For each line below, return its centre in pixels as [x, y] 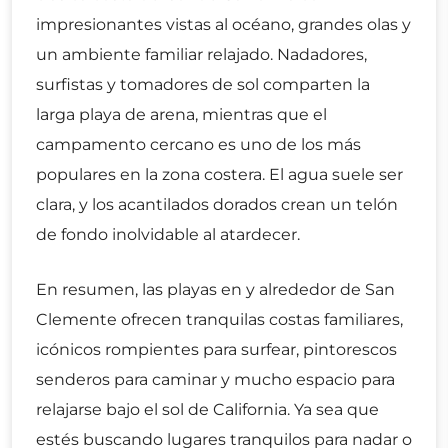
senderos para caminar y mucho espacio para [215, 380]
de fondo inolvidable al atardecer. [168, 235]
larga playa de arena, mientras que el [181, 115]
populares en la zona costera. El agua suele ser [219, 175]
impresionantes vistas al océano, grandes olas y [223, 25]
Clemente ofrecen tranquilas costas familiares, [219, 320]
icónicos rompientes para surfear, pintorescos [216, 350]
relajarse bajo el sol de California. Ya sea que [207, 410]
